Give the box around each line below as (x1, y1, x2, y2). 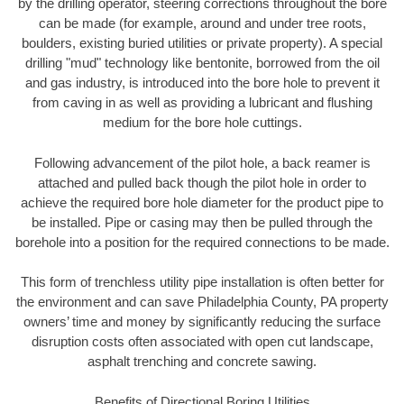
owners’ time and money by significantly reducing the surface (23, 314, 381, 330)
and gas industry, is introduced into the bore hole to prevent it (24, 75, 380, 91)
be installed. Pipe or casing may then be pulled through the (32, 214, 372, 230)
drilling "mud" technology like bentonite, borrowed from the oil (24, 55, 380, 71)
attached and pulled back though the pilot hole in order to (38, 174, 366, 190)
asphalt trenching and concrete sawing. (87, 353, 317, 370)
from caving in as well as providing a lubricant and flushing (32, 95, 372, 111)
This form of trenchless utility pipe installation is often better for (20, 274, 384, 290)
